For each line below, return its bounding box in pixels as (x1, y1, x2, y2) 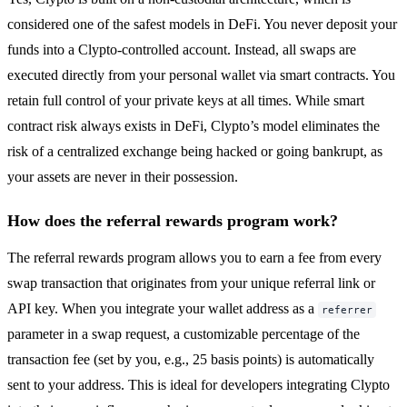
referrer (322, 303, 372, 317)
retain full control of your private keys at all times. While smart (7, 93, 364, 109)
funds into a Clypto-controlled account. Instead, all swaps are (7, 42, 356, 58)
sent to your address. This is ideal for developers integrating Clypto (7, 377, 390, 393)
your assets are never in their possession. (7, 169, 238, 185)
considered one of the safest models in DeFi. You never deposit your (7, 16, 397, 33)
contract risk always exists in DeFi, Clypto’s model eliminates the (7, 118, 380, 134)
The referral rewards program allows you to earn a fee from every (7, 250, 382, 266)
